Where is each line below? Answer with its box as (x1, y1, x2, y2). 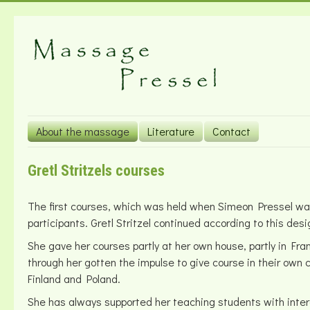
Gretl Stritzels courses (28, 162, 165, 179)
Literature (147, 124, 194, 138)
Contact (212, 124, 250, 138)
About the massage (36, 124, 129, 138)
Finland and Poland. (28, 271, 120, 286)
